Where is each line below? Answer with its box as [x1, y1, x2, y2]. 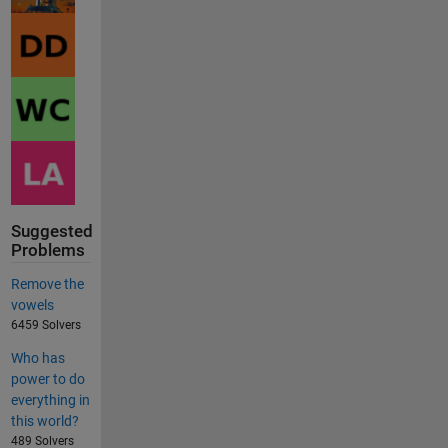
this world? [10, 413, 79, 430]
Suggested [10, 222, 93, 242]
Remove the [10, 276, 84, 293]
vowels [10, 297, 54, 314]
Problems [10, 241, 85, 261]
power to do [10, 371, 85, 388]
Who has [10, 350, 65, 367]
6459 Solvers [10, 318, 81, 333]
